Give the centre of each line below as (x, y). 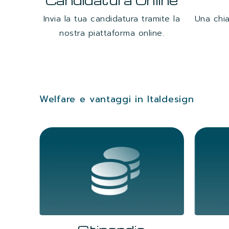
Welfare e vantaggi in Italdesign (117, 99)
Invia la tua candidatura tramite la (112, 19)
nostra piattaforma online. (112, 33)
